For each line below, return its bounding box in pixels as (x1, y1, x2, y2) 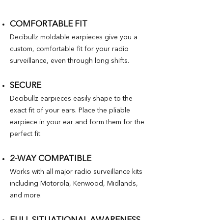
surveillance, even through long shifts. (10, 57, 129, 64)
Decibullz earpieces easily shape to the (10, 95, 133, 102)
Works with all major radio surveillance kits (10, 168, 142, 175)
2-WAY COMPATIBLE (10, 154, 91, 163)
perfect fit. (10, 130, 42, 137)
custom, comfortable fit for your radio (10, 45, 129, 53)
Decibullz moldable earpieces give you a (10, 33, 137, 41)
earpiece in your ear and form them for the (10, 118, 144, 126)
